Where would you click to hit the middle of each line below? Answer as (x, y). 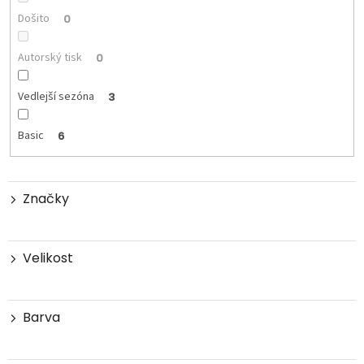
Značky (46, 199)
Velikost (48, 258)
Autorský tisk (50, 57)
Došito (33, 18)
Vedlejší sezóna (56, 96)
